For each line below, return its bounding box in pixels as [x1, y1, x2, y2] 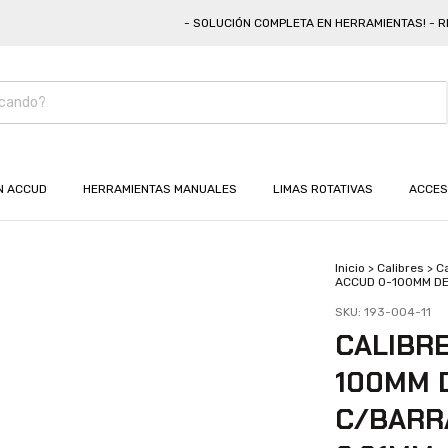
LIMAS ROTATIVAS [273, 182, 373, 196]
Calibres [376, 261, 424, 275]
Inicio [334, 261, 365, 275]
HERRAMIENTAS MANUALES [83, 182, 237, 196]
